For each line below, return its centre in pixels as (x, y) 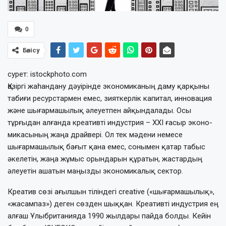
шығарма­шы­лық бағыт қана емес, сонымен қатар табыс (106, 147)
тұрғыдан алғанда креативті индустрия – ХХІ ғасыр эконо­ (110, 122)
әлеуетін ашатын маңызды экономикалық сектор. (95, 171)
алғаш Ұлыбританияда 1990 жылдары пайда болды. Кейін (109, 216)
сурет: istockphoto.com (47, 74)
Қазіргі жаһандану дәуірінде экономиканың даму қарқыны (108, 86)
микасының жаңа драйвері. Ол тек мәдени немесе (95, 134)
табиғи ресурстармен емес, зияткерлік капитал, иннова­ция (110, 98)
